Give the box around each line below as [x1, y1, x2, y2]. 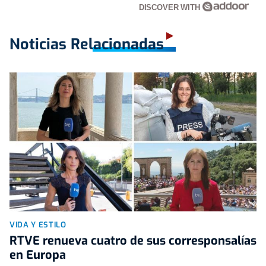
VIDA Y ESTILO [9, 219, 66, 230]
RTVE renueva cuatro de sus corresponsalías [9, 232, 256, 249]
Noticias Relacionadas [9, 34, 164, 54]
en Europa [9, 246, 66, 263]
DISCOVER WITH [138, 2, 202, 12]
